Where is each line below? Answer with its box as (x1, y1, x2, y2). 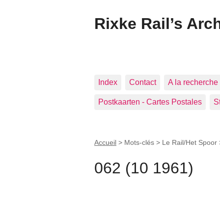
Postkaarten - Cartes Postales (98, 98, 202, 106)
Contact (129, 78, 156, 86)
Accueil (94, 138, 116, 146)
